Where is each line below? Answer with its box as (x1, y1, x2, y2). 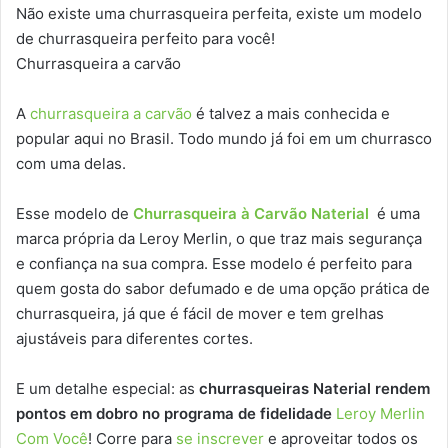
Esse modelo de (16, 203, 133, 223)
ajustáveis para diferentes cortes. (16, 328, 253, 348)
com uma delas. (16, 153, 130, 173)
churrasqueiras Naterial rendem (199, 378, 430, 398)
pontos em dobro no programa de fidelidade (16, 403, 332, 423)
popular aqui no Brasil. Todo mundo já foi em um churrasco (16, 128, 432, 148)
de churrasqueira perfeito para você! (16, 28, 275, 48)
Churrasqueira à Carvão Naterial (133, 203, 369, 223)
